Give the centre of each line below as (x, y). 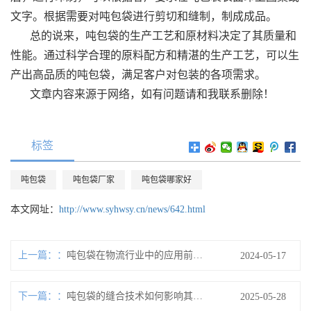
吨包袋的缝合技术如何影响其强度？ (198, 296)
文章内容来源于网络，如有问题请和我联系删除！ (152, 94)
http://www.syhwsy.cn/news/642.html (132, 209)
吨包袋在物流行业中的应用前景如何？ (198, 255)
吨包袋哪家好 (167, 179)
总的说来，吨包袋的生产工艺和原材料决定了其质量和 (163, 35)
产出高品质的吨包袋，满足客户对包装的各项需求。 (138, 74)
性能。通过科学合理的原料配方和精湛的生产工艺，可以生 (155, 55)
